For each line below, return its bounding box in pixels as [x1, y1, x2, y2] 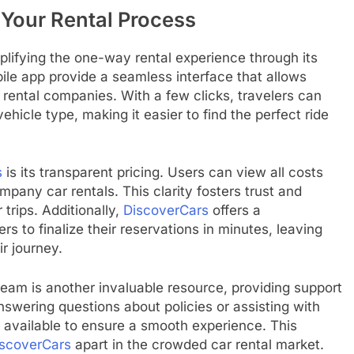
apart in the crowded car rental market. [71, 336, 324, 352]
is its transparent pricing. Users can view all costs [2, 164, 323, 181]
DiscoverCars [123, 202, 209, 219]
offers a [209, 202, 261, 219]
